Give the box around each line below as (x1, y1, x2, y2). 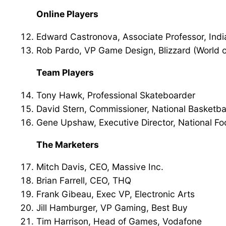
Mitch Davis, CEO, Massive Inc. (36, 161, 163, 173)
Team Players (36, 67, 94, 78)
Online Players (36, 9, 98, 20)
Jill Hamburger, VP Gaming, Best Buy (36, 202, 188, 213)
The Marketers (36, 139, 99, 150)
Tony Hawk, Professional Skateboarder (36, 89, 195, 100)
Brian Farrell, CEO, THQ (36, 175, 131, 186)
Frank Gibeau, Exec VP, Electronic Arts (36, 189, 195, 200)
